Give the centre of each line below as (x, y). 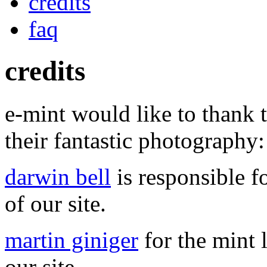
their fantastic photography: (135, 140)
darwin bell (58, 176)
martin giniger (72, 240)
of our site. (55, 203)
